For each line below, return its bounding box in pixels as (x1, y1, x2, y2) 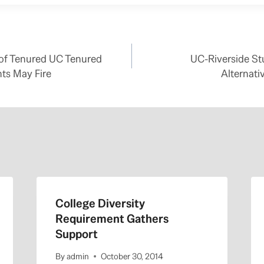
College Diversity (55, 196, 145, 212)
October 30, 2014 (100, 250, 163, 262)
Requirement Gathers (55, 211, 169, 227)
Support (55, 226, 98, 242)
